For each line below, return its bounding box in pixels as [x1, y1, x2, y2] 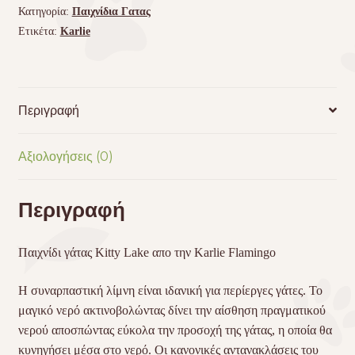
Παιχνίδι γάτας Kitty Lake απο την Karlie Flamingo [17, 246, 276, 260]
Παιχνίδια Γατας [71, 5, 151, 17]
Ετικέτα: [17, 25, 60, 37]
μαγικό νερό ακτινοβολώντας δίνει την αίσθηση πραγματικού [17, 303, 326, 317]
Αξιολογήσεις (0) [17, 148, 113, 164]
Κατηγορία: [17, 5, 72, 17]
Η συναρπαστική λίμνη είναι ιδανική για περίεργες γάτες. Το [17, 283, 323, 297]
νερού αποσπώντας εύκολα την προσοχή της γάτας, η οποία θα [17, 323, 332, 337]
